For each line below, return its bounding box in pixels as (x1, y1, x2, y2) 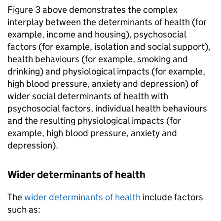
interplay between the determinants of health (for (7, 16, 207, 28)
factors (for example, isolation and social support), (7, 41, 211, 53)
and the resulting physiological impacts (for (7, 115, 181, 127)
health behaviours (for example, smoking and (7, 53, 188, 65)
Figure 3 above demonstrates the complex (7, 4, 178, 16)
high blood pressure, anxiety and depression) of (7, 78, 198, 90)
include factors (141, 191, 203, 203)
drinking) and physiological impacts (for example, (7, 66, 205, 77)
